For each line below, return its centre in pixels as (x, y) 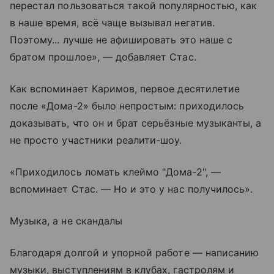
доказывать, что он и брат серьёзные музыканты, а (136, 123)
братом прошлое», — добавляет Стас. (103, 57)
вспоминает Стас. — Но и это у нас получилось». (131, 189)
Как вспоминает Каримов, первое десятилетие (125, 89)
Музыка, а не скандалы (66, 221)
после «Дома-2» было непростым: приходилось (127, 106)
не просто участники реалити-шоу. (96, 140)
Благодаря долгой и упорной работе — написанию (135, 253)
